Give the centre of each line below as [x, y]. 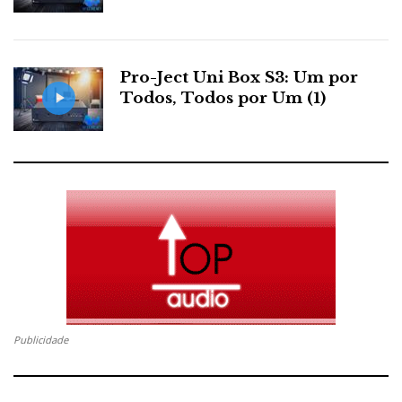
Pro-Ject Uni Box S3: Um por [239, 77]
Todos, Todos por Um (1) [223, 98]
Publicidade [41, 339]
